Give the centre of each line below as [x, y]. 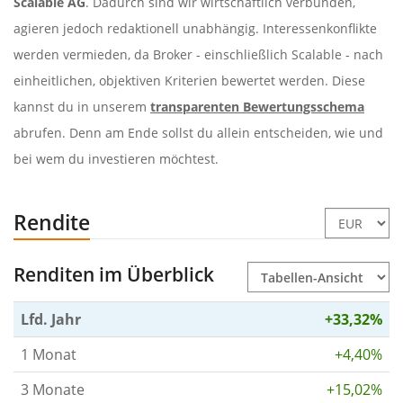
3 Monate [53, 389]
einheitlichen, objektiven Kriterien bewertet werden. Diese [189, 80]
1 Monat [49, 354]
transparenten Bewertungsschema [257, 106]
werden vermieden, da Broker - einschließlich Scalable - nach [198, 54]
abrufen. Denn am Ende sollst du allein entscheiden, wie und [198, 132]
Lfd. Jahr [51, 319]
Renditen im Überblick [114, 274]
